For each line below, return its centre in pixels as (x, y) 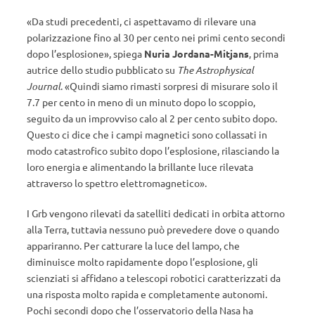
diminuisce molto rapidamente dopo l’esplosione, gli (142, 262)
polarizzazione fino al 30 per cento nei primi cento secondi (156, 37)
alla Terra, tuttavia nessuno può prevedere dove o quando (153, 229)
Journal (44, 86)
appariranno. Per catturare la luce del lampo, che (133, 245)
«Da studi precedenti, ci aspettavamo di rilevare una (141, 21)
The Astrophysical (216, 70)
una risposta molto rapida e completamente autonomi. (147, 294)
